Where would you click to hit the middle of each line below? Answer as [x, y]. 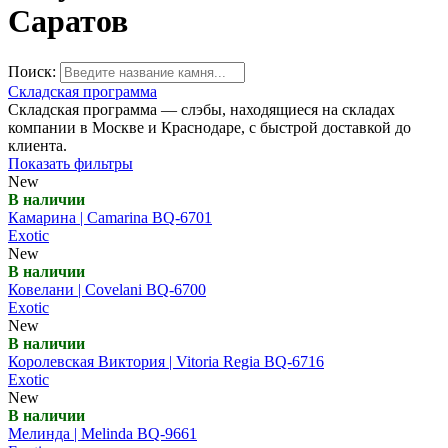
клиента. [37, 145]
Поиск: [32, 71]
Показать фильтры [70, 163]
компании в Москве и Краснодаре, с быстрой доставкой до [209, 127]
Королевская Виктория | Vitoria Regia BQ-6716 [166, 361]
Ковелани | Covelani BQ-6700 [107, 289]
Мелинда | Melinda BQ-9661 [102, 433]
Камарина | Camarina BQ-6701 [110, 217]
